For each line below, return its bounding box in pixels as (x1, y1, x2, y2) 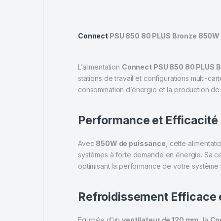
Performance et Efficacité (78, 113, 218, 127)
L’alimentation (78, 62, 122, 71)
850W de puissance (96, 139, 166, 147)
